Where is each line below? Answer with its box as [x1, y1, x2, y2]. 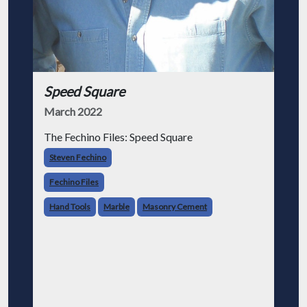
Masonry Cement [143, 201, 207, 212]
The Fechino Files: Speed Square [44, 130, 193, 143]
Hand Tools [49, 201, 90, 212]
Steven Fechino [49, 152, 106, 162]
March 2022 [44, 105, 102, 118]
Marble [103, 201, 130, 212]
